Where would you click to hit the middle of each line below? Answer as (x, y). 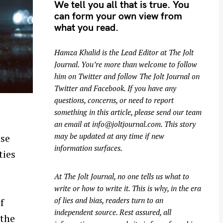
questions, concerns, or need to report (114, 100)
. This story (178, 124)
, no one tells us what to (152, 176)
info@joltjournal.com (126, 124)
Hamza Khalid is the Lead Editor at (111, 53)
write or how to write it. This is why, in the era (128, 188)
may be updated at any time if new (109, 136)
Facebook (109, 88)
